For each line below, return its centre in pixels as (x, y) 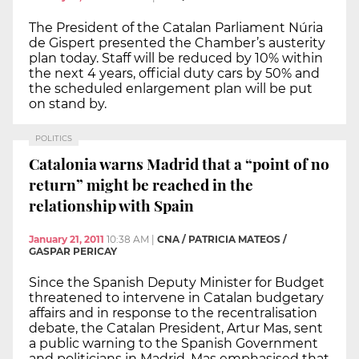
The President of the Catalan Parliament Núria (176, 27)
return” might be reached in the (141, 185)
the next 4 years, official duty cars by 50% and (174, 73)
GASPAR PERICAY (73, 251)
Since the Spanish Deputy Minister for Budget (177, 282)
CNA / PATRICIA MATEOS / (222, 239)
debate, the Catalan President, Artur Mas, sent (176, 328)
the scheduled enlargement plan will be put (171, 88)
